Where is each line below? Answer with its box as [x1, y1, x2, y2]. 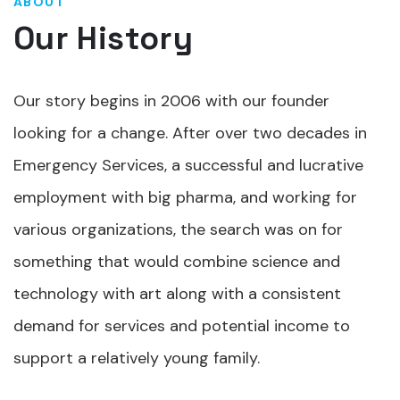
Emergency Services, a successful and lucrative [13, 154, 363, 176]
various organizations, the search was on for [13, 219, 343, 240]
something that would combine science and [13, 251, 340, 272]
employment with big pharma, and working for [13, 187, 357, 208]
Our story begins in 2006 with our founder [13, 90, 329, 112]
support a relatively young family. [13, 347, 260, 369]
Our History [13, 18, 193, 59]
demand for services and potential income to [13, 315, 350, 337]
